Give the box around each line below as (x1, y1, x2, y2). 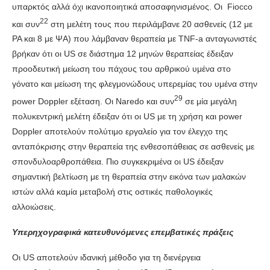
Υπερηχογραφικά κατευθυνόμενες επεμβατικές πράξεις (12, 227, 233, 237)
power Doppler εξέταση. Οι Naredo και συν (12, 96, 174, 106)
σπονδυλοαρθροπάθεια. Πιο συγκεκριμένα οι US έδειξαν (12, 156, 224, 166)
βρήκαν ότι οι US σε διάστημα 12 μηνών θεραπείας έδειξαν (12, 49, 233, 59)
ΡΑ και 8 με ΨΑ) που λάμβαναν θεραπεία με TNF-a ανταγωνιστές (12, 34, 257, 44)
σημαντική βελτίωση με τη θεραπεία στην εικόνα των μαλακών (12, 171, 246, 181)
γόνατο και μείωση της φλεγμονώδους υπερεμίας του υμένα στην (12, 79, 257, 89)
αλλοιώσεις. (12, 201, 56, 212)
